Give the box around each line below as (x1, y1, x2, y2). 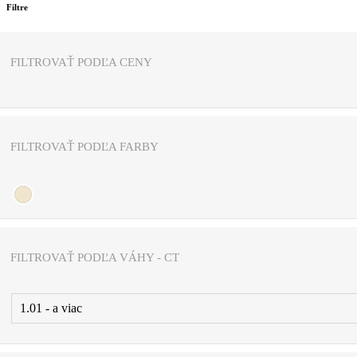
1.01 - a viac (20, 300, 82, 315)
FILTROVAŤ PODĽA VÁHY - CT (10, 250, 179, 264)
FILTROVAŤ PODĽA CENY (10, 56, 152, 69)
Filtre (6, 2, 28, 13)
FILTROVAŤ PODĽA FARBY (10, 140, 159, 154)
